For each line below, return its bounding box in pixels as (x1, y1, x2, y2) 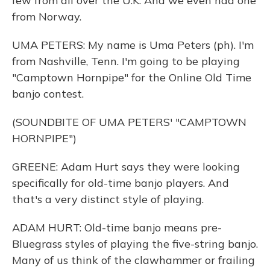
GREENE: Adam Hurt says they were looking (12, 160, 240, 174)
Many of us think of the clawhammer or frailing (12, 253, 255, 267)
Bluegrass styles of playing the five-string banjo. (12, 237, 258, 251)
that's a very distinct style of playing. (12, 192, 204, 206)
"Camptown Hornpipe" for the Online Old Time (12, 71, 251, 84)
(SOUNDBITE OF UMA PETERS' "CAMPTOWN (12, 115, 246, 129)
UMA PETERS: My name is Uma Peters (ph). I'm (12, 38, 254, 52)
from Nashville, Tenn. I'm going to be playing (12, 54, 240, 68)
